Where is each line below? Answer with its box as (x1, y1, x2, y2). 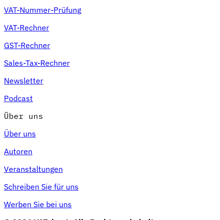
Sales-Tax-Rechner (4, 57, 70, 68)
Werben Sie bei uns (4, 199, 72, 209)
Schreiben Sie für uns (4, 181, 79, 192)
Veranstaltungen (4, 164, 63, 174)
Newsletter (4, 75, 43, 85)
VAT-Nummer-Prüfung (4, 4, 81, 15)
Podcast (4, 93, 33, 103)
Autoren (4, 146, 32, 156)
